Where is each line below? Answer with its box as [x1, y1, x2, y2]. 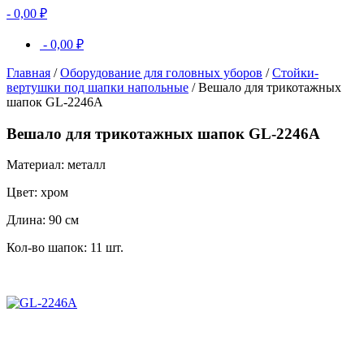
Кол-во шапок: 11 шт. [6, 240, 123, 255]
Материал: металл [6, 158, 106, 172]
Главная [6, 66, 50, 80]
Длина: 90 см [6, 213, 79, 227]
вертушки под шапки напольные [6, 80, 188, 94]
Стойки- [272, 66, 318, 80]
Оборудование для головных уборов [60, 66, 262, 80]
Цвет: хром [6, 185, 68, 200]
